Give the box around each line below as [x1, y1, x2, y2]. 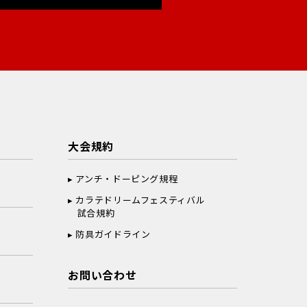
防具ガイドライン [75, 227, 151, 241]
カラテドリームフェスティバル [75, 193, 206, 206]
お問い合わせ [67, 267, 137, 283]
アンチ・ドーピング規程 [75, 171, 178, 185]
